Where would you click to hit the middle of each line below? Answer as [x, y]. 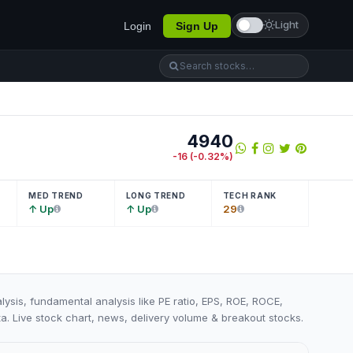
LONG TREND [156, 195]
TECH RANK [249, 195]
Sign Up [197, 26]
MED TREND [56, 195]
